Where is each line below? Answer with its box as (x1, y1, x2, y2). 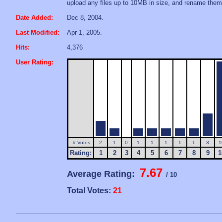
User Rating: (16, 58, 54, 66)
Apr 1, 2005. (67, 29, 102, 36)
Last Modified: (16, 29, 59, 36)
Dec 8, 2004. (67, 14, 104, 21)
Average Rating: (67, 169, 140, 179)
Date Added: (16, 14, 53, 21)
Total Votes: (67, 186, 113, 195)
